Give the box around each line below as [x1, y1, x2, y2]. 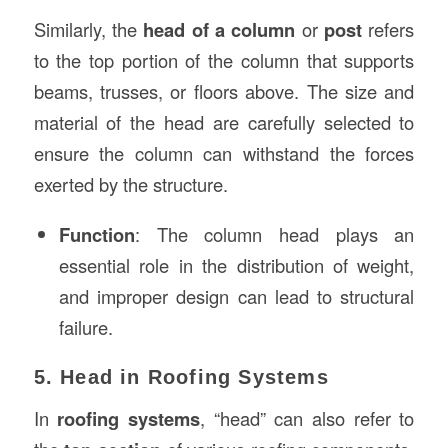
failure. [58, 313, 113, 340]
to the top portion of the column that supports [33, 46, 415, 73]
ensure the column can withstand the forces [33, 139, 415, 166]
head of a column [143, 15, 296, 43]
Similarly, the [33, 15, 144, 42]
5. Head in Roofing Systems [33, 365, 329, 388]
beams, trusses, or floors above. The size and [33, 77, 415, 104]
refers [362, 15, 415, 42]
